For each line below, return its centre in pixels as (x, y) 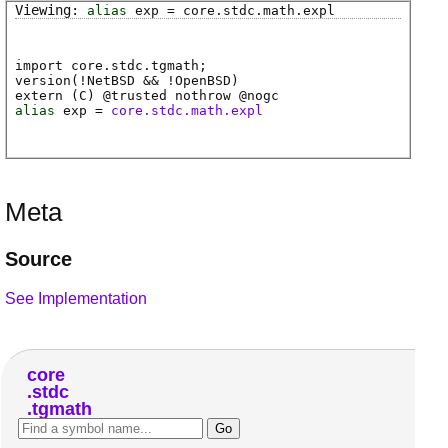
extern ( (47, 96)
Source (38, 258)
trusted (139, 96)
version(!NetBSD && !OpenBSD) (127, 81)
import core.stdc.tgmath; (111, 66)
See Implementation (76, 298)
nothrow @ (207, 96)
